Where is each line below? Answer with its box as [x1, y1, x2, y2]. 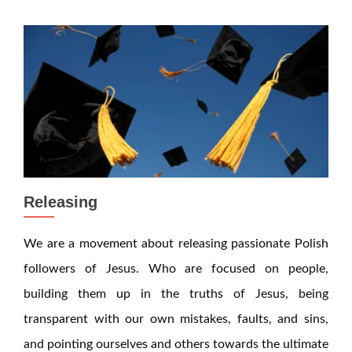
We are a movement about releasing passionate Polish [24, 237, 328, 250]
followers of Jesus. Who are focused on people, [24, 262, 328, 275]
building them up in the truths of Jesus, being [24, 288, 328, 300]
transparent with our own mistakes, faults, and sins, [24, 313, 328, 325]
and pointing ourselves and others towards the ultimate [24, 338, 328, 350]
